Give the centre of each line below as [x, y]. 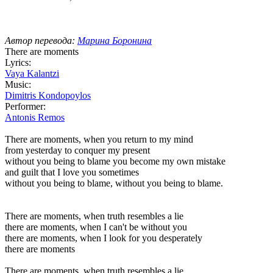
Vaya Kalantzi [32, 73]
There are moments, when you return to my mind [99, 139]
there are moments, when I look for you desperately [104, 238]
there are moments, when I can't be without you [96, 227]
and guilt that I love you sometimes [72, 172]
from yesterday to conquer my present [77, 150]
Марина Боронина [115, 40]
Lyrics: [18, 62]
